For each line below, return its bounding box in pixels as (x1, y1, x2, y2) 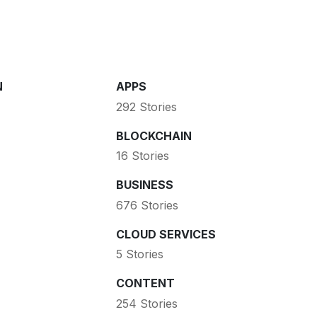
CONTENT (115, 276, 175, 291)
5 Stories (115, 247, 163, 262)
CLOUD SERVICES (115, 226, 216, 241)
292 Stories (115, 99, 177, 114)
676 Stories (115, 197, 178, 212)
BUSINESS (115, 178, 173, 192)
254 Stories (115, 296, 178, 311)
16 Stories (115, 149, 169, 163)
